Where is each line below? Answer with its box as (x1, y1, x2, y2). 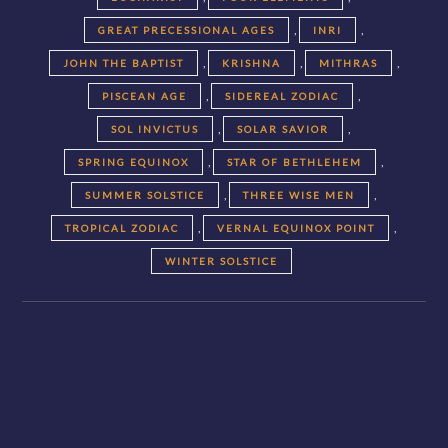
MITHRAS (318, 56, 378, 69)
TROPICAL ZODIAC (65, 221, 179, 234)
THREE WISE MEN (243, 188, 355, 201)
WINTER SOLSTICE (165, 254, 278, 267)
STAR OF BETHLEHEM (227, 155, 362, 168)
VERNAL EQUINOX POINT (217, 221, 375, 234)
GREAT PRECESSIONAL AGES (98, 23, 275, 36)
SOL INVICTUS (111, 122, 199, 135)
